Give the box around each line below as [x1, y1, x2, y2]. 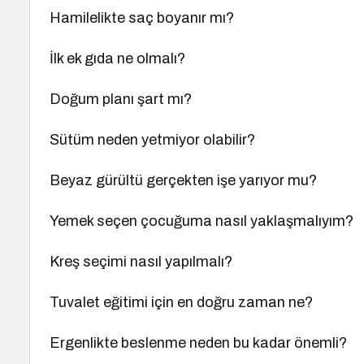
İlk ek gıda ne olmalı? [50, 50, 186, 67]
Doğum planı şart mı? [50, 91, 193, 107]
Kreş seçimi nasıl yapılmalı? [50, 253, 233, 270]
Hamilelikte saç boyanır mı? [50, 10, 235, 26]
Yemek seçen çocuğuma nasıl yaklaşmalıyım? [50, 213, 354, 229]
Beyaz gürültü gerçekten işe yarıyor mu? [50, 172, 318, 188]
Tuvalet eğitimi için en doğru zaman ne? [50, 294, 314, 310]
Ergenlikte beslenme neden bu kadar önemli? [50, 335, 348, 351]
